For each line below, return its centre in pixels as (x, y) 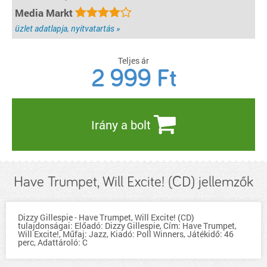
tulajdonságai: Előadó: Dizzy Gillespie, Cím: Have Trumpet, (127, 226)
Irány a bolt (122, 125)
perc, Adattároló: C (53, 242)
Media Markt (45, 13)
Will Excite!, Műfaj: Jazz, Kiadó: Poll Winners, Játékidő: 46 (126, 234)
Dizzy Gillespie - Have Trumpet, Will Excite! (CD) (106, 217)
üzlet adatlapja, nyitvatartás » (67, 28)
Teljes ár (133, 60)
